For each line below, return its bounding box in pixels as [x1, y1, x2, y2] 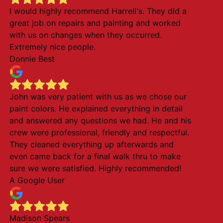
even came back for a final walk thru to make [9, 151, 181, 161]
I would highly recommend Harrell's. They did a [9, 6, 187, 16]
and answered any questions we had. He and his [9, 115, 191, 125]
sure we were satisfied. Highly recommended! [9, 163, 181, 173]
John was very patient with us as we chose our [9, 92, 187, 102]
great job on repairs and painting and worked [9, 18, 181, 28]
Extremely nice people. [9, 42, 96, 52]
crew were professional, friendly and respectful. [9, 127, 189, 137]
